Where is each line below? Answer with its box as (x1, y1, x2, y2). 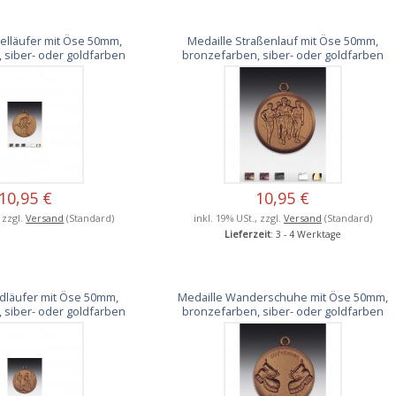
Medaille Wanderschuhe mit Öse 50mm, (177, 288, 388, 305)
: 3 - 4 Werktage (270, 227, 341, 240)
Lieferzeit (224, 227, 270, 240)
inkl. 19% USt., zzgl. (193, 210, 284, 225)
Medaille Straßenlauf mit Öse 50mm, (187, 32, 378, 49)
